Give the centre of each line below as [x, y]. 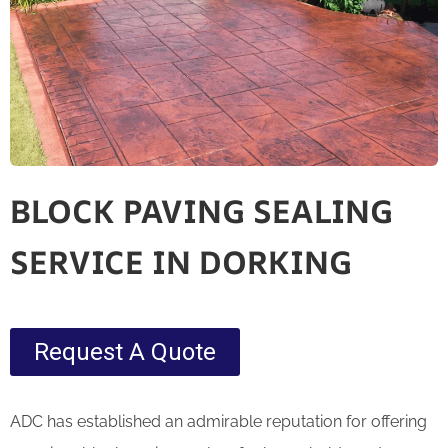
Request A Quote [125, 351]
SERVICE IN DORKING [181, 261]
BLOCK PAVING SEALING [201, 210]
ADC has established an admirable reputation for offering [218, 421]
